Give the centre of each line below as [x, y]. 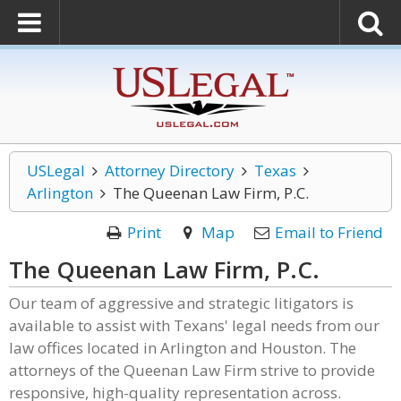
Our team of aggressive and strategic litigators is [181, 303]
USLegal [56, 171]
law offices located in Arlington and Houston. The [183, 348]
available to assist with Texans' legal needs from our [194, 325]
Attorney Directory [169, 171]
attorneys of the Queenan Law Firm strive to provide [192, 370]
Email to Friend [329, 232]
